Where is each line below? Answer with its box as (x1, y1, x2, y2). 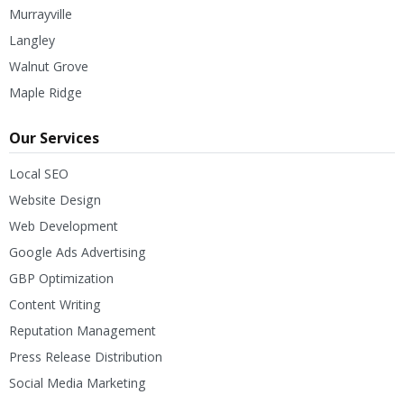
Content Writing (9, 295, 101, 313)
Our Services (9, 127, 99, 148)
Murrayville (9, 5, 72, 23)
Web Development (9, 216, 118, 234)
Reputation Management (9, 321, 156, 339)
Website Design (9, 190, 101, 208)
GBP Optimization (9, 269, 114, 287)
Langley (9, 31, 55, 49)
